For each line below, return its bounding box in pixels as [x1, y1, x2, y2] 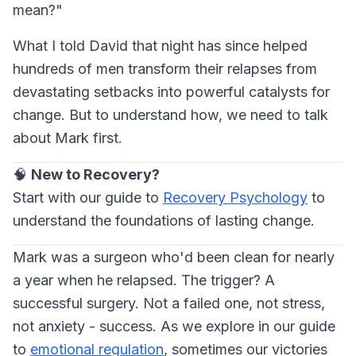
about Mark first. [13, 129, 122, 146]
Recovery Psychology [163, 188, 308, 206]
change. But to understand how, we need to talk [13, 106, 328, 123]
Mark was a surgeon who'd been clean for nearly [13, 248, 335, 265]
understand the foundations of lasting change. [13, 211, 315, 229]
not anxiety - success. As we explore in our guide [13, 317, 335, 335]
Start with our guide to [13, 188, 163, 206]
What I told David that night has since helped [13, 37, 308, 54]
